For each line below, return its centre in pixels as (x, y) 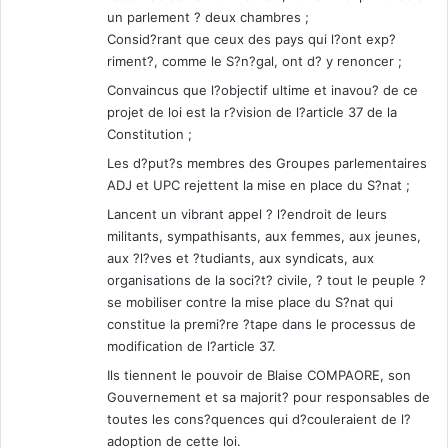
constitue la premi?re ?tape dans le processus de (261, 324)
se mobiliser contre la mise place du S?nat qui (250, 302)
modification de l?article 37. (191, 346)
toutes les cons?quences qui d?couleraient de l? (259, 419)
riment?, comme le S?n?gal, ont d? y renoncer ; (254, 61)
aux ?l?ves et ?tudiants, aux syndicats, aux (240, 258)
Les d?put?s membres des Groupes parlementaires (267, 163)
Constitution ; (149, 134)
